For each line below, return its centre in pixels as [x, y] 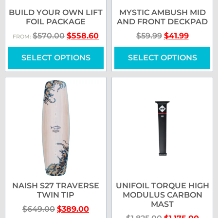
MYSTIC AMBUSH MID [162, 12]
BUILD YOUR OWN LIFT [56, 12]
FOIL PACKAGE [56, 21]
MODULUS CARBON [162, 195]
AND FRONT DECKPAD [162, 21]
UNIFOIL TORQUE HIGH [162, 185]
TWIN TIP [56, 195]
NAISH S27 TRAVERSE [56, 185]
